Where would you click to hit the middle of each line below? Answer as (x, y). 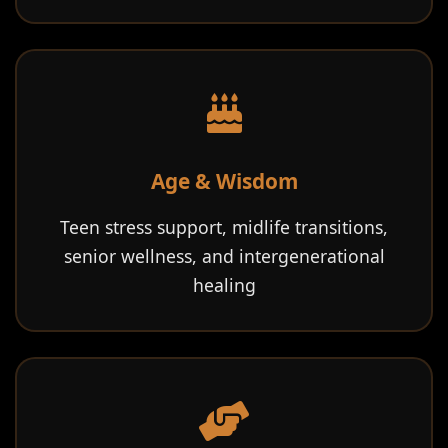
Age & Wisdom (224, 181)
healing (224, 285)
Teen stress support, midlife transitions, (224, 227)
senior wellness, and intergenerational (224, 256)
